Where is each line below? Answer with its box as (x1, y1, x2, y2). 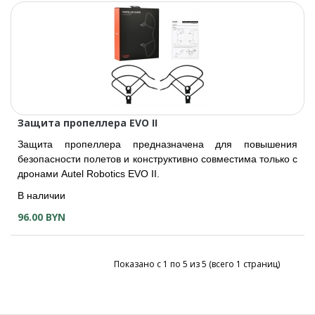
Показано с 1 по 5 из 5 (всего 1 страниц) (114, 258, 280, 270)
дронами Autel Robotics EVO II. (18, 168, 160, 179)
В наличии (18, 190, 65, 201)
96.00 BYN (18, 210, 65, 224)
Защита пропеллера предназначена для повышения (18, 139, 297, 150)
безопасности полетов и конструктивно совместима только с (18, 153, 297, 165)
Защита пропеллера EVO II (18, 116, 157, 129)
